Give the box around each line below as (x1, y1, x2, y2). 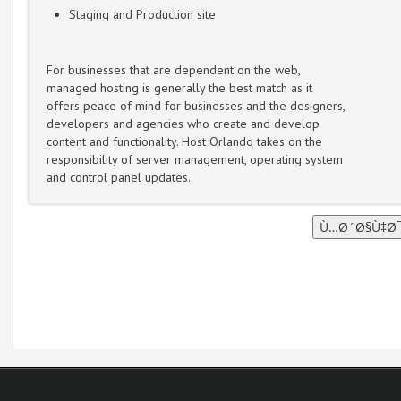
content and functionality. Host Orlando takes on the (47, 132, 322, 149)
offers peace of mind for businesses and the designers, (47, 97, 345, 114)
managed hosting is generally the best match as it (47, 79, 312, 96)
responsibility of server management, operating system (47, 150, 343, 167)
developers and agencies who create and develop (47, 115, 320, 132)
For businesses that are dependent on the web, (47, 61, 300, 78)
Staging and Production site (69, 5, 216, 22)
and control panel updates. (47, 168, 191, 185)
